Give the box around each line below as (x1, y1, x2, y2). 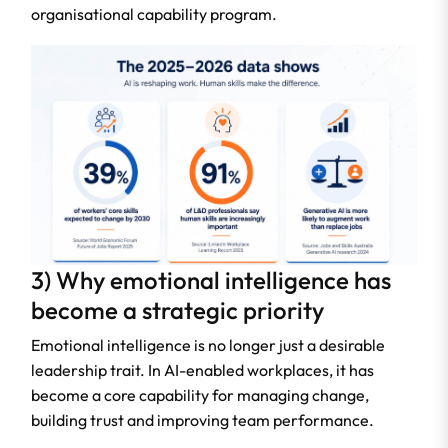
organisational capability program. (31, 3, 277, 24)
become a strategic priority (31, 295, 324, 326)
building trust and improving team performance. (31, 410, 374, 431)
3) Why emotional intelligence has (31, 265, 391, 296)
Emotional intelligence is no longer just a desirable (31, 335, 385, 356)
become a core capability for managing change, (31, 385, 369, 406)
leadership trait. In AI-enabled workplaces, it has (31, 360, 374, 381)
